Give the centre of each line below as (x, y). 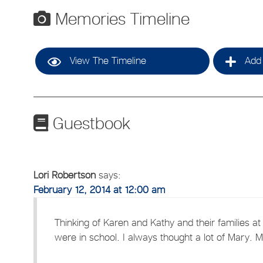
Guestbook (90, 124)
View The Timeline (107, 61)
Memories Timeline (120, 19)
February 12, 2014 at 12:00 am (100, 189)
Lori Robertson (65, 175)
